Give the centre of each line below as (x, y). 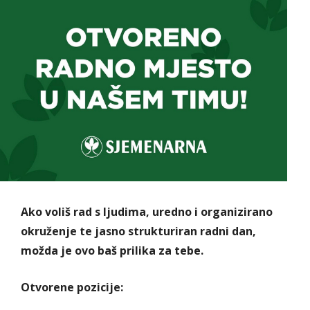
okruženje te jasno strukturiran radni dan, (138, 231)
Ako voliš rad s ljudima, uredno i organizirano (147, 212)
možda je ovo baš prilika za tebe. (112, 251)
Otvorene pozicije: (72, 288)
